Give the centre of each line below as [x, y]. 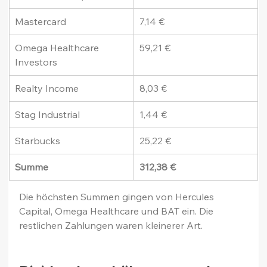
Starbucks [38, 141]
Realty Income [47, 89]
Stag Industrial [48, 115]
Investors [36, 62]
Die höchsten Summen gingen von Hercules [118, 197]
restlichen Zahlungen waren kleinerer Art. [111, 226]
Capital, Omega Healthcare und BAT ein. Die [118, 211]
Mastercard [41, 22]
